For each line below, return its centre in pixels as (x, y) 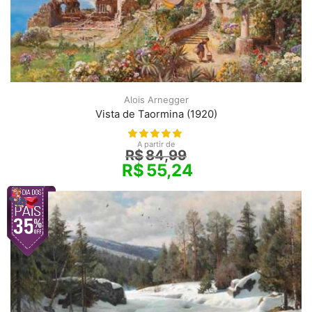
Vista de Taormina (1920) (156, 114)
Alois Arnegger (156, 99)
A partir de (156, 144)
